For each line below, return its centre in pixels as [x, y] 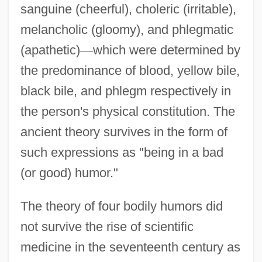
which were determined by [166, 50]
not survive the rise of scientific [107, 226]
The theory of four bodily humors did [121, 206]
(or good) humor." [69, 173]
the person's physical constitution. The [127, 111]
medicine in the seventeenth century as [130, 247]
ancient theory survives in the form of [124, 132]
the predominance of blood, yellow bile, [130, 70]
